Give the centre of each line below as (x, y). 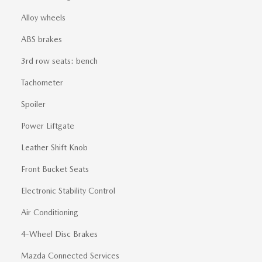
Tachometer (42, 83)
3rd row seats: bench (59, 61)
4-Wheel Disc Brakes (59, 234)
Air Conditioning (50, 213)
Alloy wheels (43, 18)
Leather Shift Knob (54, 148)
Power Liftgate (48, 126)
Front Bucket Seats (55, 169)
